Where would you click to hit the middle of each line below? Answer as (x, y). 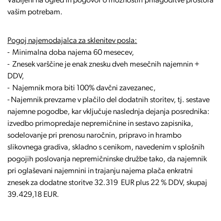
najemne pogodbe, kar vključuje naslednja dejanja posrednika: (109, 112)
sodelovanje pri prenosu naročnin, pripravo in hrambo (94, 136)
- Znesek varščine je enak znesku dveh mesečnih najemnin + (104, 65)
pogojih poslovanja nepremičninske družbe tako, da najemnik (107, 159)
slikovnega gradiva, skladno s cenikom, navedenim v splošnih (106, 147)
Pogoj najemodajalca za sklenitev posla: (72, 41)
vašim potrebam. (35, 12)
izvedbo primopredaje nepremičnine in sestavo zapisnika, (100, 124)
